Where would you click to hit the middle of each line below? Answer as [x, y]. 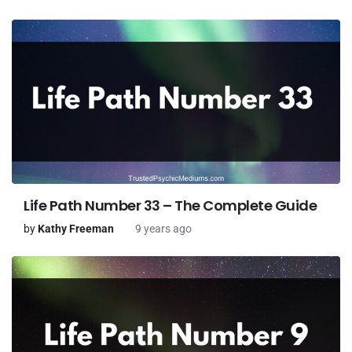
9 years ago [163, 228]
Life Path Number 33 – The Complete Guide [170, 205]
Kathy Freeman [76, 228]
